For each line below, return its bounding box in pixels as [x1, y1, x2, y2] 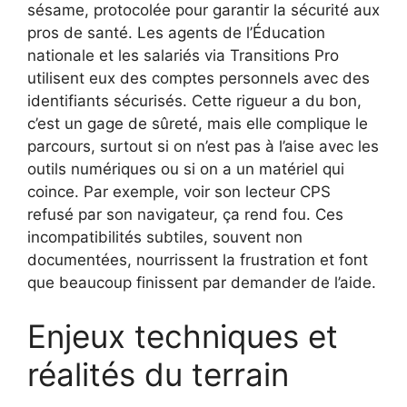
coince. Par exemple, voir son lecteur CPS [27, 182, 331, 201]
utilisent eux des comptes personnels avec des [27, 68, 370, 87]
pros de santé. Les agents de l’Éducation [27, 23, 325, 42]
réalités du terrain [27, 355, 289, 394]
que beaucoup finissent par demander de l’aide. [27, 273, 376, 292]
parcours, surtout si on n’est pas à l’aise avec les [27, 136, 379, 155]
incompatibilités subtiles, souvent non [27, 227, 303, 246]
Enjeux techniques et [27, 317, 338, 356]
